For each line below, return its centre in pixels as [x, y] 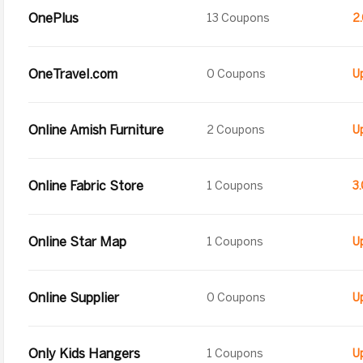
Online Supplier [74, 298]
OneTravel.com [73, 74]
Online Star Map [77, 242]
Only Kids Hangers [84, 354]
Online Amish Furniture [96, 130]
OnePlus [53, 18]
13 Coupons [238, 18]
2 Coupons [236, 130]
